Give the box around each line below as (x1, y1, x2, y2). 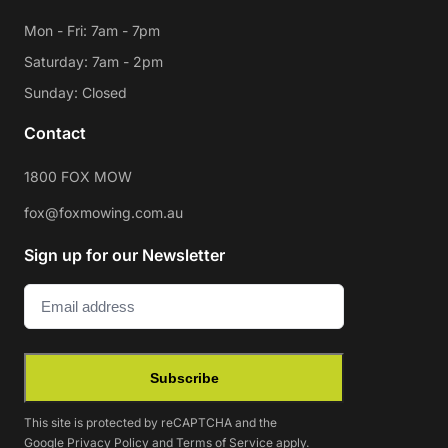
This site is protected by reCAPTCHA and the (24, 415, 277, 431)
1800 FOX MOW (24, 168, 132, 186)
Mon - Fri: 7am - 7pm (24, 22, 160, 40)
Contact (24, 123, 86, 144)
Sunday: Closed (24, 84, 127, 102)
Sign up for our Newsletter (24, 245, 225, 266)
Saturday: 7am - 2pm (24, 53, 163, 71)
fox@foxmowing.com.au (24, 204, 183, 222)
